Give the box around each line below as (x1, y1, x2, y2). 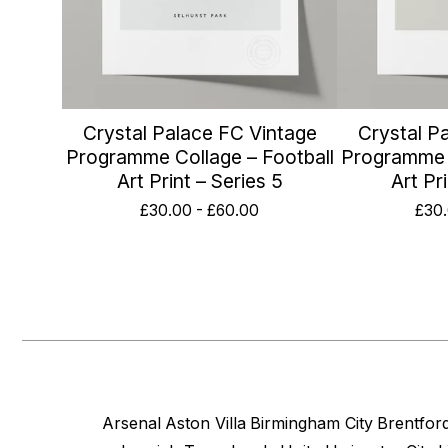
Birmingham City (250, 413, 373, 433)
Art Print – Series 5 (116, 168, 283, 193)
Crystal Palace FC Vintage (82, 120, 317, 145)
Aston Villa (165, 413, 246, 433)
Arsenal (102, 413, 161, 433)
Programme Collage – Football (65, 144, 334, 169)
